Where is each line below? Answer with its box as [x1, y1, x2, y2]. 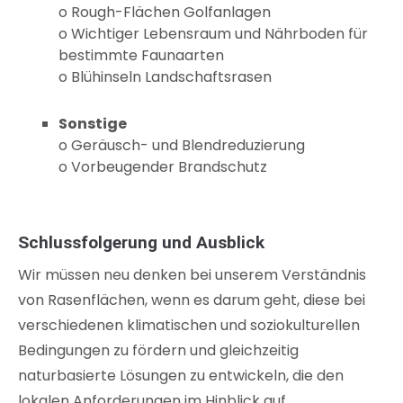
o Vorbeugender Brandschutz [58, 156, 267, 177]
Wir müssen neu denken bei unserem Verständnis [18, 264, 366, 285]
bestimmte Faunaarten [58, 44, 224, 66]
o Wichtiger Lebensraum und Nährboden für [58, 22, 368, 44]
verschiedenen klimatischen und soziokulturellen [18, 314, 360, 336]
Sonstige [58, 112, 127, 134]
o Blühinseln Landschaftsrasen [58, 66, 272, 87]
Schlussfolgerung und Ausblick [18, 231, 264, 253]
